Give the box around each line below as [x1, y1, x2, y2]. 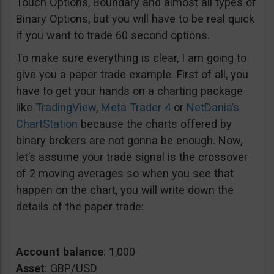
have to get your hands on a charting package [16, 84, 243, 97]
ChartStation [16, 117, 78, 130]
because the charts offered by [78, 117, 232, 130]
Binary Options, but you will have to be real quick [16, 12, 254, 25]
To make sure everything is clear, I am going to [16, 51, 246, 64]
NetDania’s [187, 101, 239, 114]
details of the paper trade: [16, 200, 144, 213]
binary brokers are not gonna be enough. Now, [16, 134, 242, 147]
